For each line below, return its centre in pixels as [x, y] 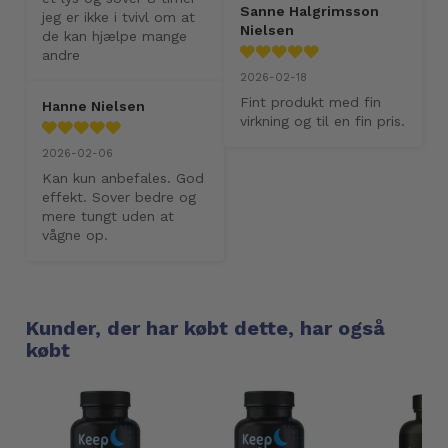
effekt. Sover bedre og [119, 197]
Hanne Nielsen [93, 106]
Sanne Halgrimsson [309, 11]
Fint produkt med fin [310, 102]
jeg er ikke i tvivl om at [118, 17]
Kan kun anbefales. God [123, 178]
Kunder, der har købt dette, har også [205, 328]
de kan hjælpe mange [114, 36]
